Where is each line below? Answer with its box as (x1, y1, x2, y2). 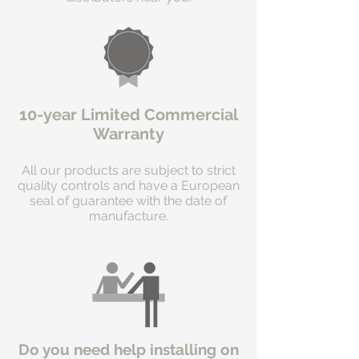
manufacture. (88, 208, 168, 224)
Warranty (92, 124, 164, 144)
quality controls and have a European (17, 178, 240, 194)
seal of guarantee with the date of (30, 193, 227, 209)
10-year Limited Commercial (18, 105, 238, 125)
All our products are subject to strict (21, 163, 236, 179)
